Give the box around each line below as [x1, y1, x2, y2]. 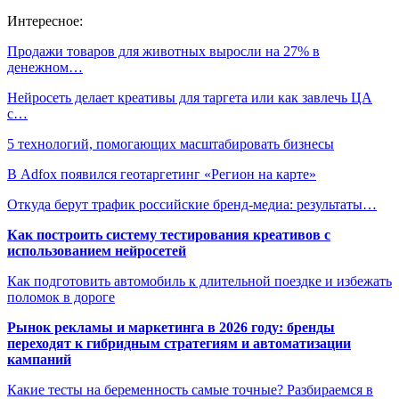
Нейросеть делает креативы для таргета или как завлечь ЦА [7, 90, 372, 106]
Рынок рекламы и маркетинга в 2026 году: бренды [7, 320, 335, 336]
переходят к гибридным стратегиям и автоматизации [7, 336, 351, 352]
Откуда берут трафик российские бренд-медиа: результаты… [7, 197, 377, 213]
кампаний [7, 352, 71, 368]
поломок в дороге [7, 289, 115, 305]
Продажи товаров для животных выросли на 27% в [7, 44, 320, 60]
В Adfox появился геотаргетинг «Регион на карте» [7, 167, 316, 183]
